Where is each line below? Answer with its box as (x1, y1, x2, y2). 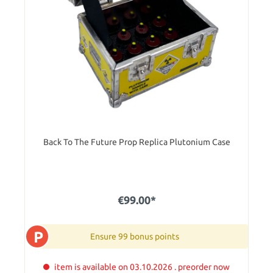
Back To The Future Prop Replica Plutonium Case (43, 136, 230, 147)
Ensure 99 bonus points (90, 231, 179, 241)
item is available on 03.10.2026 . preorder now (54, 261, 230, 272)
